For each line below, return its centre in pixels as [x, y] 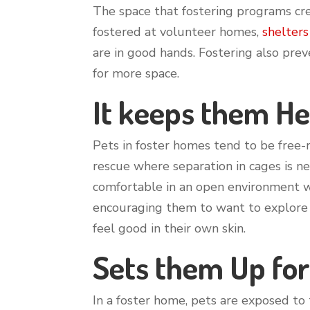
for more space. [136, 73]
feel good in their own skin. [170, 228]
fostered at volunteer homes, [178, 31]
